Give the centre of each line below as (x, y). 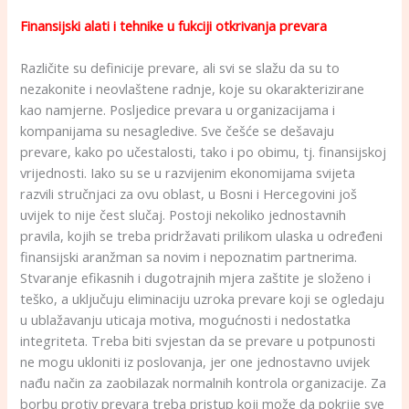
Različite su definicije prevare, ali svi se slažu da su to (180, 67)
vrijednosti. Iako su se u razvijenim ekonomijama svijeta (188, 172)
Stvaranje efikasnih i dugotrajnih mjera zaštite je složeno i (196, 277)
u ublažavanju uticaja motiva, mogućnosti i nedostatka (186, 319)
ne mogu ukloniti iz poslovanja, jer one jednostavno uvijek (195, 361)
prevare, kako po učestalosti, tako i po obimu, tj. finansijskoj (204, 151)
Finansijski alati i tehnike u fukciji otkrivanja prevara (174, 25)
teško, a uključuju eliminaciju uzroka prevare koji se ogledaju (203, 298)
